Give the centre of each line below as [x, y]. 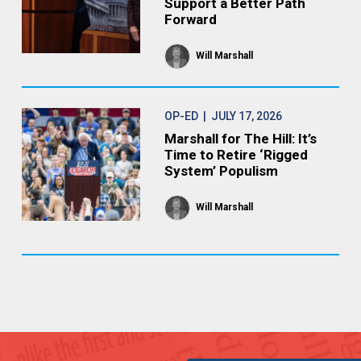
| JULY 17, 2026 [240, 116]
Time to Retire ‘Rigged [236, 155]
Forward [190, 19]
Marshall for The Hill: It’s [240, 139]
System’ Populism [221, 171]
